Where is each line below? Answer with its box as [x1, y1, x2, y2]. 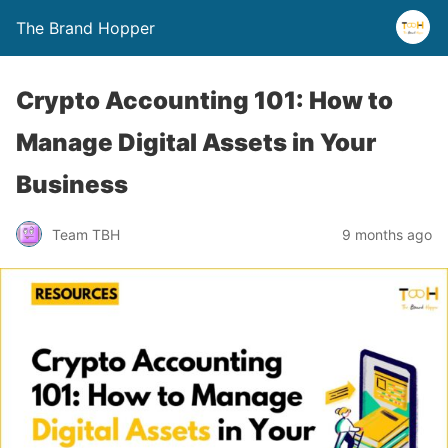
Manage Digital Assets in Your [16, 128, 376, 157]
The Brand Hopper [16, 18, 155, 38]
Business [16, 170, 128, 199]
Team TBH [52, 225, 120, 243]
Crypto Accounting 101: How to [16, 86, 393, 115]
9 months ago [342, 225, 432, 243]
